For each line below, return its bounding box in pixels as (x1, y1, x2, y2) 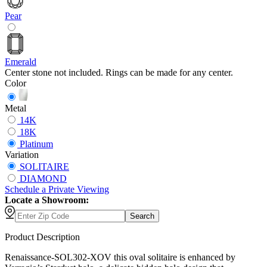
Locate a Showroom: (5, 195, 89, 206)
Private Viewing (46, 184, 109, 195)
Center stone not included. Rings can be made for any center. (5, 67, 233, 78)
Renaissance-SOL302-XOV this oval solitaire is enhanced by (5, 252, 235, 263)
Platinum (20, 139, 53, 150)
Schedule (5, 184, 42, 195)
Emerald (5, 57, 36, 67)
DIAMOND (20, 173, 67, 184)
